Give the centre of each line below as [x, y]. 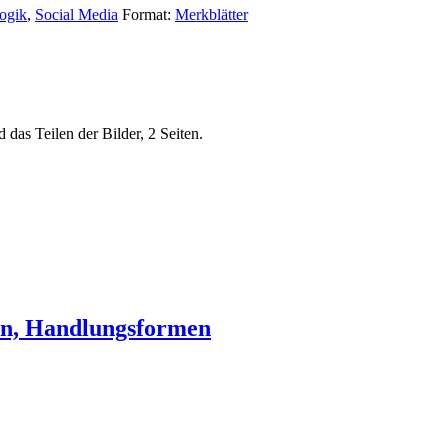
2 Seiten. [175, 133]
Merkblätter [211, 14]
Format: [148, 14]
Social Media [76, 14]
